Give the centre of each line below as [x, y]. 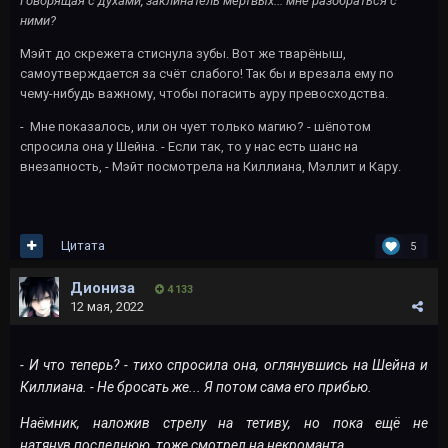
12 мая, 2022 [107, 306]
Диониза [102, 287]
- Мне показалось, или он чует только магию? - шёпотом [195, 126]
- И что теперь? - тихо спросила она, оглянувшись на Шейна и [224, 364]
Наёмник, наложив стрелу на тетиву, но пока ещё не [224, 422]
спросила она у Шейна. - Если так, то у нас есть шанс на [189, 146]
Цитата [83, 246]
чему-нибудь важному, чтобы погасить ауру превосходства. [204, 93]
